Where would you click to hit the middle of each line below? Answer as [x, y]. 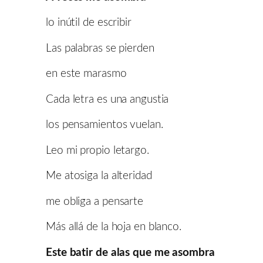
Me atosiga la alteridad [99, 176]
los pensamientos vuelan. [104, 125]
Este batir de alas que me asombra [130, 252]
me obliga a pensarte [95, 201]
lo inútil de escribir [89, 23]
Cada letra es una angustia [107, 99]
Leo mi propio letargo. [97, 150]
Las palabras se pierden [100, 48]
